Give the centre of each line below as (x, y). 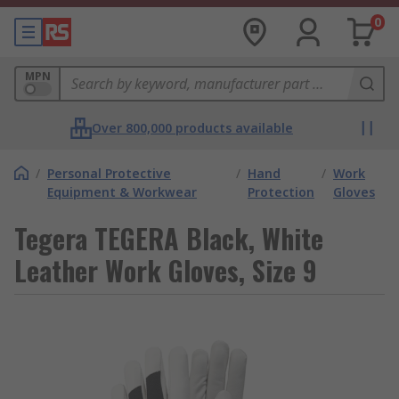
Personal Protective (109, 173)
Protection (281, 192)
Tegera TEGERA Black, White (169, 238)
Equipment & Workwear (122, 192)
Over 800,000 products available (192, 128)
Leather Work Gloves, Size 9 (166, 270)
